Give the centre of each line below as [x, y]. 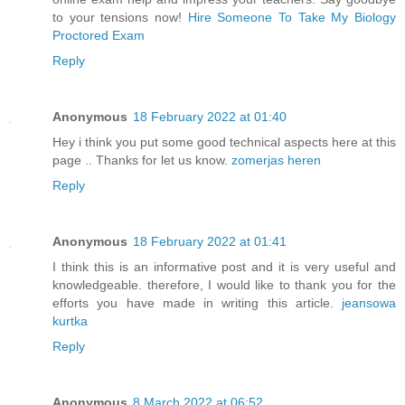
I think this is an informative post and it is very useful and [224, 266]
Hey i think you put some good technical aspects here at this [224, 141]
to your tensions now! [120, 17]
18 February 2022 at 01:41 [210, 241]
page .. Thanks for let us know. [142, 160]
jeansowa [369, 302]
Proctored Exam [99, 35]
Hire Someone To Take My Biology [292, 17]
